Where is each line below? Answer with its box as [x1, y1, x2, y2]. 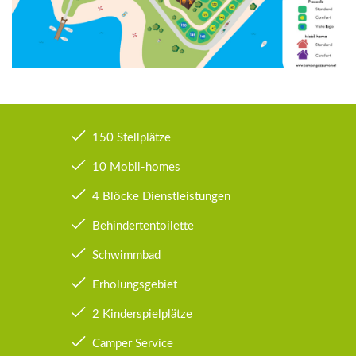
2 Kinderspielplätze [92, 308, 192, 320]
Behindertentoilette [92, 219, 194, 232]
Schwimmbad [92, 249, 161, 261]
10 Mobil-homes [92, 161, 180, 173]
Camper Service [92, 337, 173, 350]
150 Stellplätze [92, 131, 171, 144]
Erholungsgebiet [92, 278, 177, 291]
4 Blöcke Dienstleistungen [92, 190, 230, 203]
